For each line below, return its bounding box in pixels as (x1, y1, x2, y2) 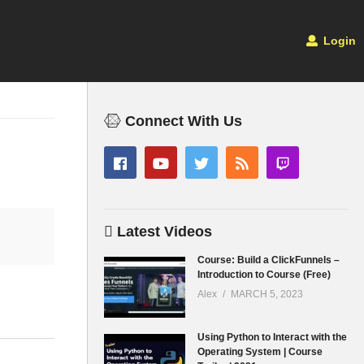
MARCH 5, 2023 (231, 288, 303, 300)
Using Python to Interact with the (197, 331, 347, 343)
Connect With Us (125, 112, 242, 129)
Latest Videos (117, 223, 212, 240)
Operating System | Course (197, 346, 323, 357)
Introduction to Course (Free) (197, 269, 331, 280)
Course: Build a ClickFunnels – (197, 254, 340, 266)
